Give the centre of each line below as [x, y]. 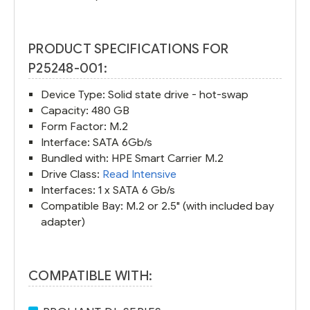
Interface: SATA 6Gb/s [97, 142]
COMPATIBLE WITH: [90, 275]
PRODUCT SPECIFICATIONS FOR [129, 48]
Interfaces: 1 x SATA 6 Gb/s [108, 190]
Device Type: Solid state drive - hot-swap [145, 94]
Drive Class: [72, 174]
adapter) [63, 221]
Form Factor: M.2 [85, 126]
